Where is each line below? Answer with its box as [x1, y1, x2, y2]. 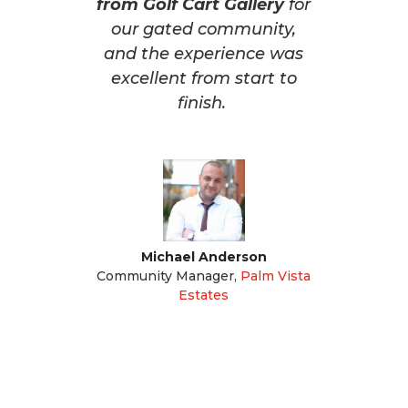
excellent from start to [110, 68, 297, 89]
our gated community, [111, 19, 297, 40]
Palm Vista [240, 268, 311, 285]
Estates [178, 287, 229, 304]
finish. [177, 93, 230, 114]
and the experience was [104, 44, 304, 65]
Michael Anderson [140, 249, 267, 266]
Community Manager [97, 268, 235, 285]
